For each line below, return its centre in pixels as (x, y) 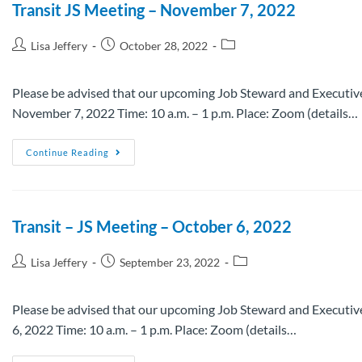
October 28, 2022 (164, 45)
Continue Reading (67, 152)
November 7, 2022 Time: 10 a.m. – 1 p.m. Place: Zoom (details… (185, 112)
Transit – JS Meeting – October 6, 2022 (152, 226)
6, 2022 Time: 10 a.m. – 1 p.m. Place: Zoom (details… (154, 329)
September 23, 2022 (170, 262)
